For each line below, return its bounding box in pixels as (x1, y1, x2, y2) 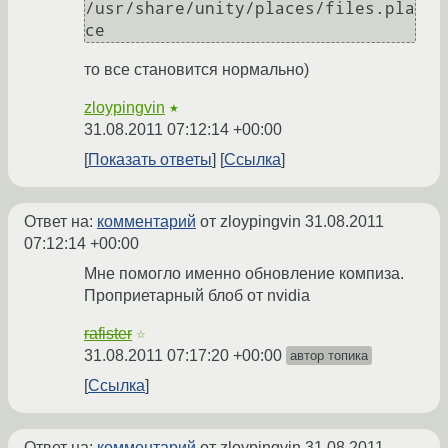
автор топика (290, 348, 368, 364)
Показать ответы (88, 151, 212, 169)
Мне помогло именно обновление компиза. (84, 265, 404, 283)
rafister (84, 325, 132, 343)
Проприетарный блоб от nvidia (84, 287, 310, 305)
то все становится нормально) (84, 61, 309, 79)
